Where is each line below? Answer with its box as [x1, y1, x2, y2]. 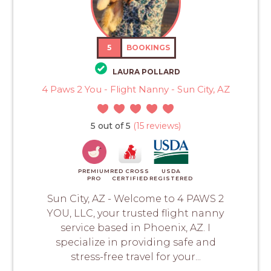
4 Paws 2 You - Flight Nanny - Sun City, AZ [41, 83, 230, 95]
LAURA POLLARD [112, 67, 180, 76]
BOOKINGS [126, 43, 171, 53]
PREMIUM [78, 167, 110, 174]
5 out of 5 [90, 120, 131, 131]
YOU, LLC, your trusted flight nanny [47, 207, 224, 219]
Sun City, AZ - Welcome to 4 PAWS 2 [47, 192, 224, 204]
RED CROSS [110, 167, 149, 174]
